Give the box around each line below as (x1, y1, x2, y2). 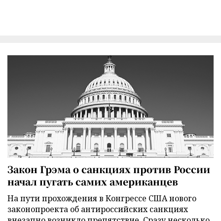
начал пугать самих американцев (7, 174, 178, 188)
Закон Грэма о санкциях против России (7, 162, 210, 176)
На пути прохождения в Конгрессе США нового (7, 192, 196, 204)
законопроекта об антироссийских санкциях (7, 203, 188, 215)
